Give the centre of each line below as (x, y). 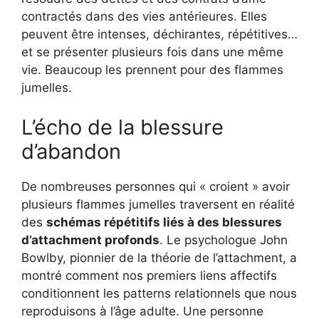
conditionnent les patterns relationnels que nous (159, 293)
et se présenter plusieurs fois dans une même (152, 52)
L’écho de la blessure (122, 127)
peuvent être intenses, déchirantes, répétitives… (159, 35)
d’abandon (71, 151)
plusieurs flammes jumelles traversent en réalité (158, 204)
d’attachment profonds (90, 240)
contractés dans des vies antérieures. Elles (144, 17)
